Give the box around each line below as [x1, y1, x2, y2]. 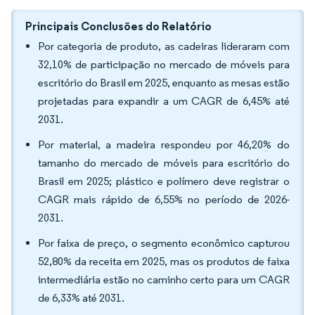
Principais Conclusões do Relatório [25, 19, 212, 33]
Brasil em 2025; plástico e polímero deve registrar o [38, 174, 290, 188]
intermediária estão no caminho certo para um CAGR [38, 273, 290, 286]
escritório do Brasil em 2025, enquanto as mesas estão [38, 76, 290, 89]
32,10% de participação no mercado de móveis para [38, 58, 290, 71]
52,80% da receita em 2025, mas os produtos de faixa [38, 255, 290, 268]
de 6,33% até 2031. [38, 291, 127, 304]
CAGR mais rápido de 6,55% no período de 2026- [38, 193, 290, 206]
